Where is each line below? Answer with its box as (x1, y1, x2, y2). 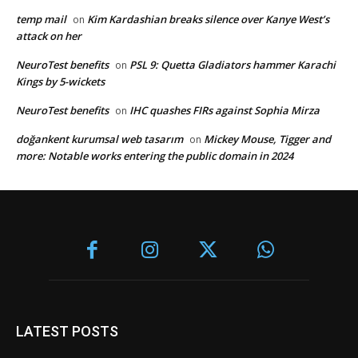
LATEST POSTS (16, 323, 118, 340)
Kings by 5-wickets (16, 74, 105, 89)
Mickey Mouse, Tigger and (204, 131, 331, 146)
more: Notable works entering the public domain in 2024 (16, 148, 293, 163)
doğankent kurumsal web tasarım (16, 131, 183, 146)
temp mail (16, 11, 66, 26)
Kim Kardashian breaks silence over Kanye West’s (87, 11, 329, 26)
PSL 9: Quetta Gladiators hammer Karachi (129, 57, 336, 72)
